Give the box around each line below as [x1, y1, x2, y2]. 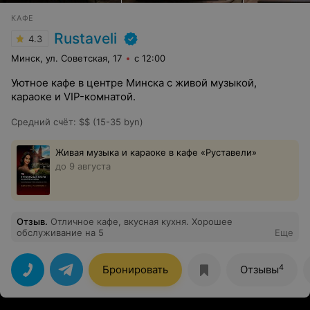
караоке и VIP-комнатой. [11, 90, 136, 103]
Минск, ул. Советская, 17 [11, 53, 122, 64]
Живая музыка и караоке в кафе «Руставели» [55, 147, 257, 158]
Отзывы [240, 263, 279, 277]
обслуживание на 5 [17, 227, 104, 239]
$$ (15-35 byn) [79, 116, 143, 127]
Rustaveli [54, 30, 117, 47]
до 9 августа [55, 161, 111, 172]
